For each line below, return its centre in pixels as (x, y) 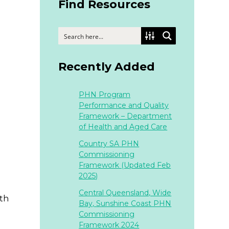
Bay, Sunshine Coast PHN (125, 203)
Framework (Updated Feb (125, 165)
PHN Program (105, 95)
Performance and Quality (124, 105)
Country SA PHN (109, 144)
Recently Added (107, 67)
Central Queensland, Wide (125, 193)
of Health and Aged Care (123, 127)
